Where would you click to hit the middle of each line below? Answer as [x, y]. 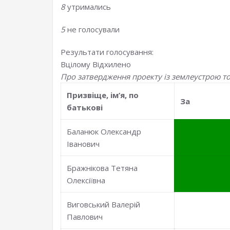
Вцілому [76, 64]
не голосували [93, 29]
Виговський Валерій [104, 204]
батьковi [85, 107]
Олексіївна [86, 180]
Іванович [83, 144]
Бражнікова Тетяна [102, 168]
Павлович [85, 217]
